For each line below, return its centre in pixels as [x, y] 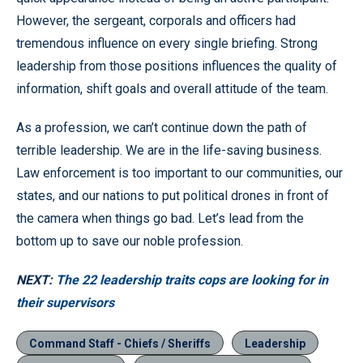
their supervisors [65, 302]
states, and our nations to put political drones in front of [173, 195]
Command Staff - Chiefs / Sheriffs [120, 343]
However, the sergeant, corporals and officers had [156, 20]
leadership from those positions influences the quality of [177, 66]
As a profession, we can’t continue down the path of [162, 127]
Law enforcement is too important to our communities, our [179, 173]
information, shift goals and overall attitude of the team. [172, 88]
